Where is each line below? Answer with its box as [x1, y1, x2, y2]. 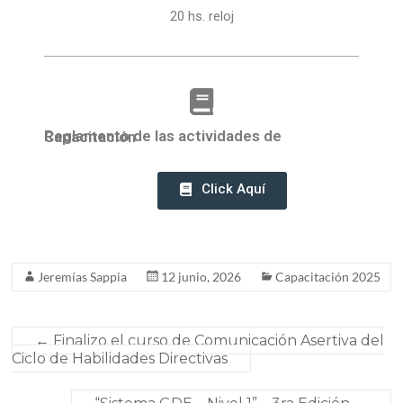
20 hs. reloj [169, 8, 234, 25]
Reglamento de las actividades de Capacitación [44, 128, 136, 147]
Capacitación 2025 [275, 269, 381, 285]
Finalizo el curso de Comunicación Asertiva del [49, 332, 385, 350]
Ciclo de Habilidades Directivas [12, 350, 228, 368]
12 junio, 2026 [161, 269, 242, 285]
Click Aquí [201, 181, 265, 198]
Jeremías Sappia [38, 269, 128, 285]
